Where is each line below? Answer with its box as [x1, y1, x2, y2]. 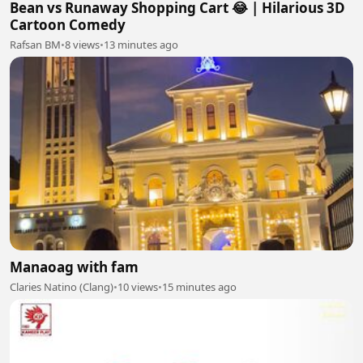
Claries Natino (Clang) [10, 279, 113, 294]
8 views [65, 37, 100, 52]
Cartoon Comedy [10, 15, 126, 34]
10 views [117, 279, 158, 294]
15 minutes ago [162, 279, 237, 294]
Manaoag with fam [10, 257, 139, 276]
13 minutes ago [104, 37, 178, 52]
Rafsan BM [10, 37, 61, 52]
